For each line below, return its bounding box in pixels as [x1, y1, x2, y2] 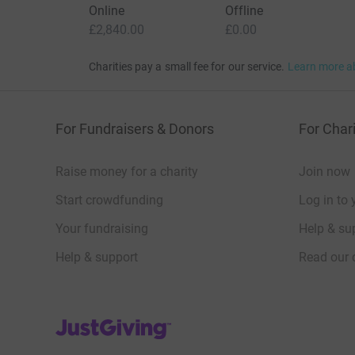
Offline [224, 3, 264, 19]
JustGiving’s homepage [55, 315, 185, 331]
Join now [299, 164, 350, 180]
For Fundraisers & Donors [55, 120, 214, 138]
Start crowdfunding [55, 193, 163, 208]
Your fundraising [55, 221, 148, 237]
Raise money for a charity [55, 164, 198, 180]
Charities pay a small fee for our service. [88, 60, 285, 74]
